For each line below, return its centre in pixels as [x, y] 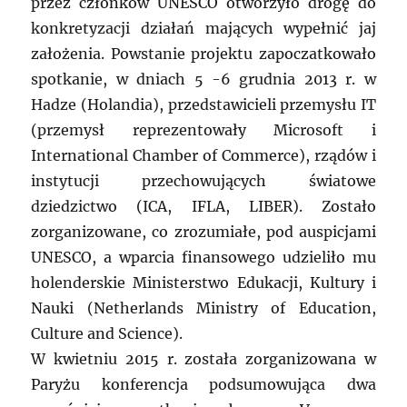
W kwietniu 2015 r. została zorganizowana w [203, 359]
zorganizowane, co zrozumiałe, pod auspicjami [203, 232]
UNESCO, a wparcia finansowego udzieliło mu [203, 258]
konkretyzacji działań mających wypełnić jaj [203, 29]
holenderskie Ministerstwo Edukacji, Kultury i [203, 283]
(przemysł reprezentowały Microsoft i [203, 130]
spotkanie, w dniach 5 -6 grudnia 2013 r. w [203, 79]
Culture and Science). [107, 334]
